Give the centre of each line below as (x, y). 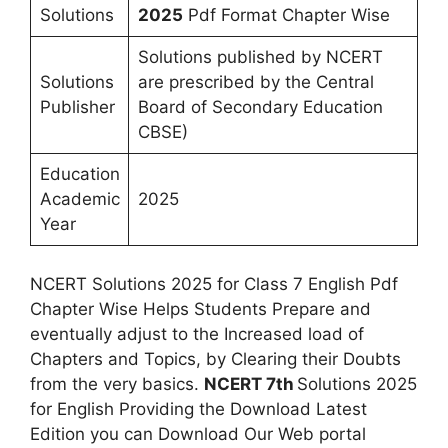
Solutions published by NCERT (260, 57)
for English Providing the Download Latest (198, 408)
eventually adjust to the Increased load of (197, 333)
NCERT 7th (249, 383)
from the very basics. (117, 383)
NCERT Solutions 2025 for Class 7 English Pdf (214, 283)
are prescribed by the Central (255, 82)
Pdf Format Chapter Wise (286, 15)
